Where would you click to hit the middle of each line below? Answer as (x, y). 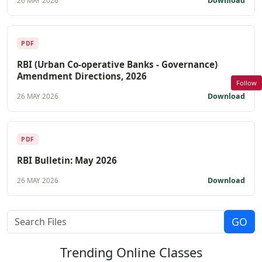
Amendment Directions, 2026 (82, 76)
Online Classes (159, 252)
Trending (88, 252)
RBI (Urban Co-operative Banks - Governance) (117, 64)
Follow (247, 82)
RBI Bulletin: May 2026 (67, 160)
